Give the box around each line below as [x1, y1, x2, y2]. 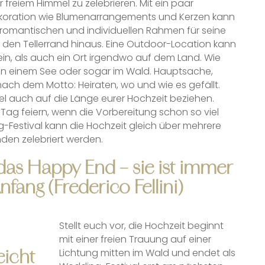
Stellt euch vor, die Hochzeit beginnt [59, 219, 224, 233]
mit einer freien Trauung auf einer [59, 232, 211, 247]
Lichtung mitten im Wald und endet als [59, 246, 235, 260]
